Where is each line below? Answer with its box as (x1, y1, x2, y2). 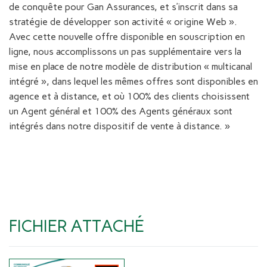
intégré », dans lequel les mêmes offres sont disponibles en (9, 76, 258, 88)
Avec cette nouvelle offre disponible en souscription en (9, 31, 245, 43)
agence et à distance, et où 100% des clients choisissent (9, 91, 250, 103)
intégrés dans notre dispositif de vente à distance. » (9, 120, 230, 132)
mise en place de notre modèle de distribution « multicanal (9, 61, 254, 73)
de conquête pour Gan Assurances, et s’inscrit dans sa (9, 1, 238, 13)
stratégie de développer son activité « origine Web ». (9, 16, 237, 28)
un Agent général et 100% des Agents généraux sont (9, 105, 232, 117)
